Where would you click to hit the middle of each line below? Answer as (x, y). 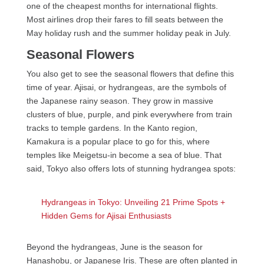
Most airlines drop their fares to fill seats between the (125, 20)
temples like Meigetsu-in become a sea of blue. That (124, 155)
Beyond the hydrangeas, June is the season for (114, 247)
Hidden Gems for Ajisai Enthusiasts (106, 216)
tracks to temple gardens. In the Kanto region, (112, 128)
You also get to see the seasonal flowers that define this (130, 74)
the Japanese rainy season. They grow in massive (120, 101)
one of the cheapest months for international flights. (122, 6)
